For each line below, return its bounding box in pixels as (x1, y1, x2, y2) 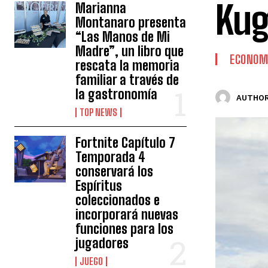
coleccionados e (75, 192, 160, 208)
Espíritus (75, 178, 123, 194)
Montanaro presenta (75, 14, 187, 31)
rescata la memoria (75, 57, 180, 74)
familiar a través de (75, 72, 179, 88)
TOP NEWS (80, 106, 118, 118)
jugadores (75, 235, 129, 251)
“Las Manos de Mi (75, 29, 170, 45)
